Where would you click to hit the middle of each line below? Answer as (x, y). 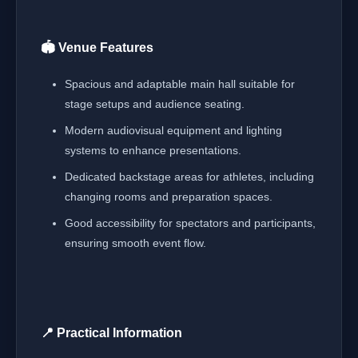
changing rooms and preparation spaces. (169, 197)
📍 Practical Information (111, 333)
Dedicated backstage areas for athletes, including (189, 177)
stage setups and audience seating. (155, 104)
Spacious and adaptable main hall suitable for (180, 84)
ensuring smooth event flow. (135, 243)
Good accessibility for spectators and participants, (190, 223)
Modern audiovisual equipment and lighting (173, 130)
